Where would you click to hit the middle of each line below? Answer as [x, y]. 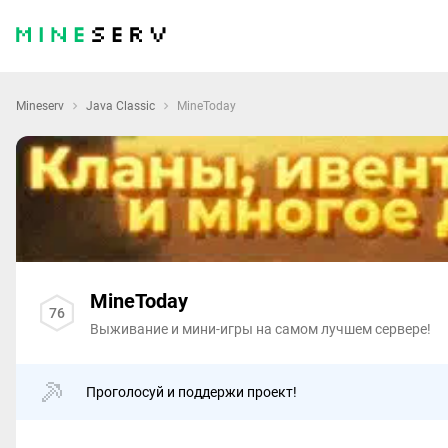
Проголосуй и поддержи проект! [191, 392]
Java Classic [120, 106]
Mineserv [40, 106]
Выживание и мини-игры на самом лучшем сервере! [260, 329]
